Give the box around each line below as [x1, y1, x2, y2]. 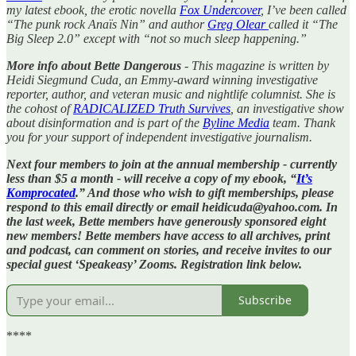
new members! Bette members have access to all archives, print [6, 228, 330, 242]
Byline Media [203, 115, 269, 130]
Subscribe [238, 292, 292, 308]
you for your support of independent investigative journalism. [6, 130, 312, 144]
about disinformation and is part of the [6, 115, 203, 130]
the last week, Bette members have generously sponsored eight [6, 214, 326, 228]
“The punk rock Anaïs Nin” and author [6, 17, 207, 31]
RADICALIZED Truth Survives [73, 101, 230, 115]
